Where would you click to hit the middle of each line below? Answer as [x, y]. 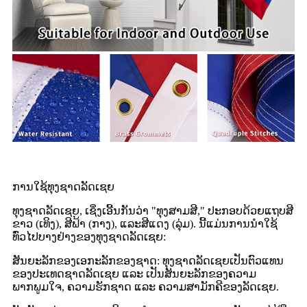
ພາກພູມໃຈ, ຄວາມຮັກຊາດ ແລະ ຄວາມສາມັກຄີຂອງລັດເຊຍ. [146, 286]
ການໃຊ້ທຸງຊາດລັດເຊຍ [63, 186]
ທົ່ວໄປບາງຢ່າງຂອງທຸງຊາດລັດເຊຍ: [89, 236]
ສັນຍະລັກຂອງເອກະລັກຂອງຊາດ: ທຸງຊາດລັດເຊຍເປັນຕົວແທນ [148, 260]
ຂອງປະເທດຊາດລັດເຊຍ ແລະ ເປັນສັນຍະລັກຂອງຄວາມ [134, 273]
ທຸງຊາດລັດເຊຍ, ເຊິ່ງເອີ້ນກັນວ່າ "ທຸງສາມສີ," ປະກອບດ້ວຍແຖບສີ [153, 210]
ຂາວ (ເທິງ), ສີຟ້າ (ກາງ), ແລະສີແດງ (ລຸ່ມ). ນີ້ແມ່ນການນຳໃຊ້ [145, 223]
